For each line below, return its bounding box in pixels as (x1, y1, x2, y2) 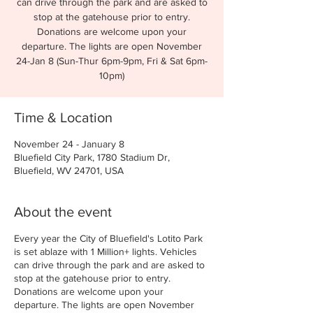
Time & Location (14, 110, 112, 125)
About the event (14, 204, 112, 219)
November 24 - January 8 (14, 138, 124, 150)
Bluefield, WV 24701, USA (14, 165, 124, 176)
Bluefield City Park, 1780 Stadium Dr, (14, 152, 170, 163)
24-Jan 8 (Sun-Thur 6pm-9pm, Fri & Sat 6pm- (16, 55, 208, 66)
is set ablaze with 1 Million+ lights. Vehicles (14, 246, 197, 257)
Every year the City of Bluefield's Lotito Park (14, 233, 203, 244)
